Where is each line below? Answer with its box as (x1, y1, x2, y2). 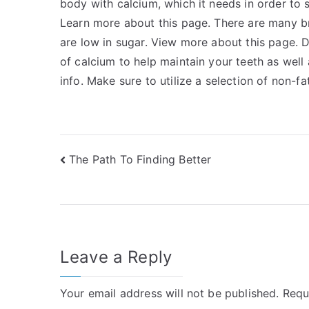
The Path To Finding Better (69, 152, 212, 166)
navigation (59, 177, 170, 204)
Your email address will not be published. (60, 286, 279, 301)
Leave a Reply (60, 247, 172, 268)
